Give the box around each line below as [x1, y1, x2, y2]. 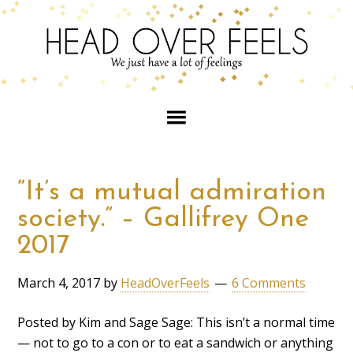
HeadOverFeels [121, 273, 210, 292]
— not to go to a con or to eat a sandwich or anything [17, 333, 334, 351]
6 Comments [232, 273, 307, 292]
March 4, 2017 [17, 273, 101, 292]
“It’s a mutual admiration [17, 178, 327, 206]
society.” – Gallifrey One [17, 205, 310, 233]
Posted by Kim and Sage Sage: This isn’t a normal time [17, 313, 336, 331]
